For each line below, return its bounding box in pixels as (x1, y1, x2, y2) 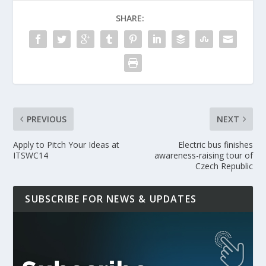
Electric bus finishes (178, 138, 253, 150)
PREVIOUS (27, 113, 67, 125)
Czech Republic (195, 160, 253, 172)
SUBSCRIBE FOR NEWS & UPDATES (25, 192, 197, 205)
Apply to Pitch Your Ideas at (13, 138, 120, 150)
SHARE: (116, 12, 144, 24)
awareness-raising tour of (154, 149, 253, 161)
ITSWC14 (13, 149, 49, 161)
